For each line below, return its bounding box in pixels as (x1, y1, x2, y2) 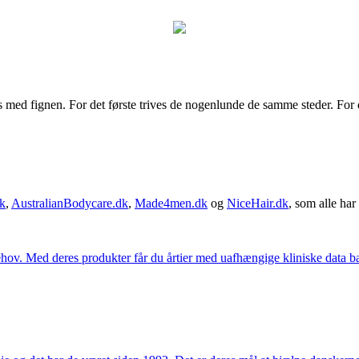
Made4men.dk (135, 196, 208, 210)
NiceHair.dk (227, 196, 288, 210)
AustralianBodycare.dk (11, 196, 128, 210)
